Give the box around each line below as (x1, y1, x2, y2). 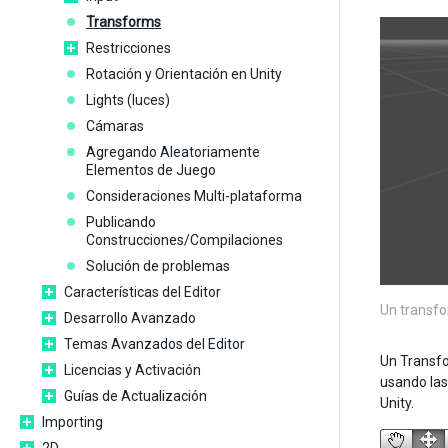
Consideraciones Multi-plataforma (86, 188, 302, 204)
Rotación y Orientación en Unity (86, 66, 282, 82)
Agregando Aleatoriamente (86, 144, 260, 160)
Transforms (86, 14, 161, 30)
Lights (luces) (86, 92, 170, 108)
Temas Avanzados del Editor (64, 336, 245, 352)
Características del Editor (64, 284, 221, 300)
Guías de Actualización (64, 388, 207, 404)
